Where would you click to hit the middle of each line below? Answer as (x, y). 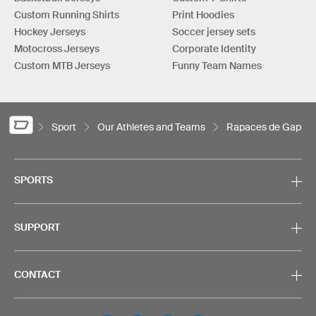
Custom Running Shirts (67, 14)
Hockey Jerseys (50, 31)
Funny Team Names (217, 65)
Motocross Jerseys (57, 48)
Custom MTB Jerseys (62, 65)
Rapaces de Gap (264, 127)
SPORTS (34, 180)
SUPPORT (37, 227)
